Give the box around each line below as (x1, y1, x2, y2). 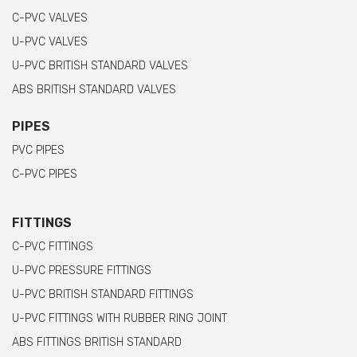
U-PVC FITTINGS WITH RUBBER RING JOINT (12, 312, 227, 326)
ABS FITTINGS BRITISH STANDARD (12, 335, 182, 350)
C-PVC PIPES (12, 167, 77, 182)
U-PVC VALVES (12, 35, 88, 49)
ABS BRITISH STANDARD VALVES (12, 83, 176, 97)
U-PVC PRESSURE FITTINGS (12, 264, 151, 278)
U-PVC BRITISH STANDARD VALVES (12, 59, 188, 73)
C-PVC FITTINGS (12, 240, 93, 254)
